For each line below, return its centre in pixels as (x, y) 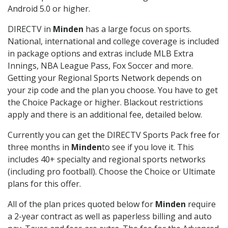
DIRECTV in (30, 29)
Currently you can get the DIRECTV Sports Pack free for (114, 135)
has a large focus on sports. (137, 29)
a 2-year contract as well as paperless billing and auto (110, 217)
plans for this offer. (44, 184)
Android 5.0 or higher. (49, 9)
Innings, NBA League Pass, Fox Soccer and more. (100, 66)
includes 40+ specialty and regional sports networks (107, 160)
